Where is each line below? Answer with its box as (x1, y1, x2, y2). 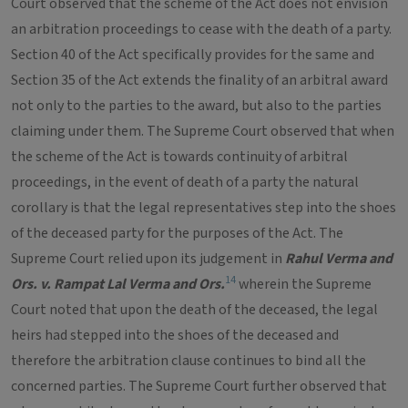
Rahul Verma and (285, 249, 393, 269)
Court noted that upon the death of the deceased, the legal (11, 300, 378, 320)
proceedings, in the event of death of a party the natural (11, 172, 359, 192)
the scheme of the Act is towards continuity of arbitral (11, 147, 348, 167)
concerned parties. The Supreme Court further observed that (11, 376, 387, 396)
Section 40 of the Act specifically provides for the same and (11, 45, 374, 65)
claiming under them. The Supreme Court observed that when (11, 121, 394, 141)
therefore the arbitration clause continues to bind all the (11, 351, 366, 371)
